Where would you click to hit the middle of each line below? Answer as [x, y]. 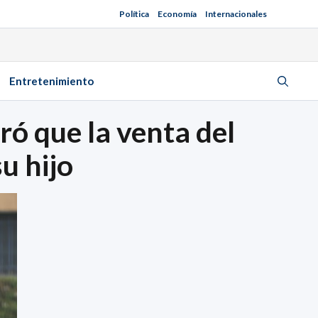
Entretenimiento [51, 81]
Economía [177, 14]
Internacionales [236, 14]
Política [134, 14]
